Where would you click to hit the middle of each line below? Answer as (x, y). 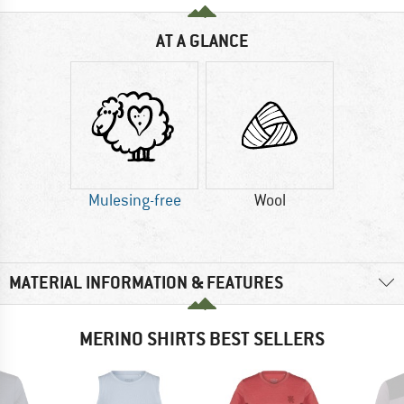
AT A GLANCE (202, 41)
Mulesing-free (134, 201)
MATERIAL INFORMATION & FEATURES (146, 283)
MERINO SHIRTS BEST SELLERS (202, 338)
